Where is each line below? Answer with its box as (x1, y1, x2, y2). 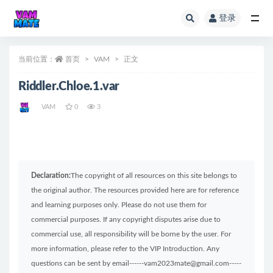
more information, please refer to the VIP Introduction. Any (31, 245, 219, 252)
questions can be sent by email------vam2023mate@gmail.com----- (31, 260, 241, 267)
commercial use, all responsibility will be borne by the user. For (31, 230, 231, 238)
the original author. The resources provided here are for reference (31, 186, 239, 194)
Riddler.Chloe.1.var (18, 80, 120, 93)
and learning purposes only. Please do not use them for (31, 201, 207, 208)
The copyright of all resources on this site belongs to (71, 172, 237, 179)
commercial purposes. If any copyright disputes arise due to (31, 216, 221, 223)
